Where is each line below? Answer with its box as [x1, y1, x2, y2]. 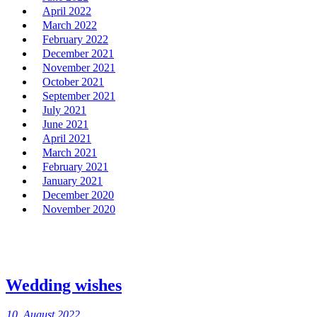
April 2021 [42, 132, 91, 144]
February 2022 [42, 33, 108, 45]
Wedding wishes [6, 275, 122, 294]
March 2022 [42, 18, 97, 31]
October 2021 [42, 75, 104, 88]
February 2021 [42, 160, 108, 173]
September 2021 [42, 89, 115, 102]
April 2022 [42, 4, 91, 17]
